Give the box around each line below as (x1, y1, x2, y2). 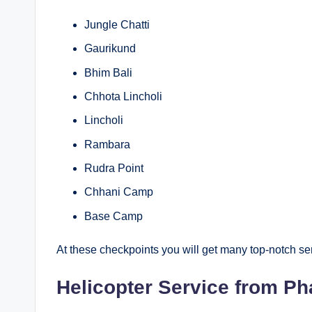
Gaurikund (84, 42, 136, 55)
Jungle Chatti (84, 18, 150, 31)
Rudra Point (84, 162, 143, 175)
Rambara (84, 138, 130, 150)
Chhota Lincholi (84, 90, 162, 102)
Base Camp (84, 210, 143, 222)
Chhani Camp (84, 186, 153, 198)
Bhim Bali (84, 66, 132, 79)
